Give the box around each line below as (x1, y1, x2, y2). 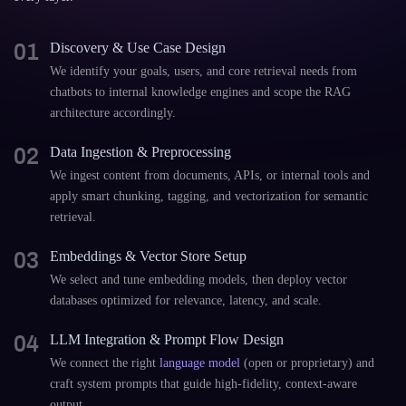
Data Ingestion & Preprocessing (50, 144, 231, 159)
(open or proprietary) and (240, 356, 374, 370)
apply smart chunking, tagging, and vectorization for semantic (50, 189, 368, 203)
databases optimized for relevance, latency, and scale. (50, 294, 322, 307)
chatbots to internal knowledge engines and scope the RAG (50, 85, 351, 99)
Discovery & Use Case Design (50, 40, 226, 55)
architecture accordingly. (50, 106, 176, 120)
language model (159, 356, 240, 370)
